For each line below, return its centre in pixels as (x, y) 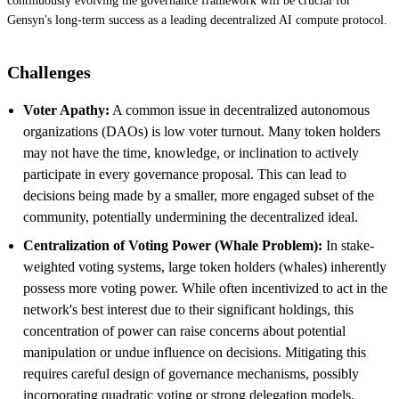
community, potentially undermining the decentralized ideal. (191, 216)
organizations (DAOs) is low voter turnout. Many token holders (202, 131)
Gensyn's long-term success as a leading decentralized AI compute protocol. (197, 20)
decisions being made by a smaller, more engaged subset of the (199, 195)
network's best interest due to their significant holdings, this (188, 309)
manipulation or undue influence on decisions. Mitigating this (195, 352)
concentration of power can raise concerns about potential (184, 330)
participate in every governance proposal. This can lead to (185, 174)
